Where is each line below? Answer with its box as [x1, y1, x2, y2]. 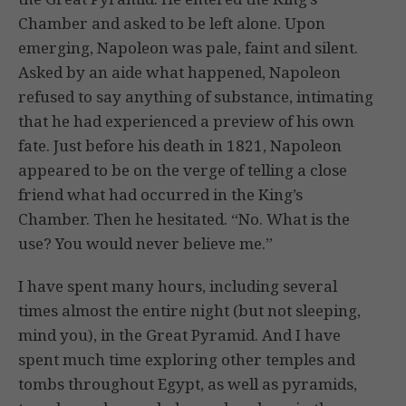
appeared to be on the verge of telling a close [18, 159, 347, 181]
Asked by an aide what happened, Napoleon [18, 62, 341, 83]
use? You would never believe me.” [18, 233, 273, 255]
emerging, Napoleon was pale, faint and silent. [18, 37, 358, 59]
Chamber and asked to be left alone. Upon [18, 13, 325, 34]
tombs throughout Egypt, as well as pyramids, [18, 373, 357, 395]
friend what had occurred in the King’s [18, 184, 303, 206]
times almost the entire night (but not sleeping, [18, 300, 361, 322]
